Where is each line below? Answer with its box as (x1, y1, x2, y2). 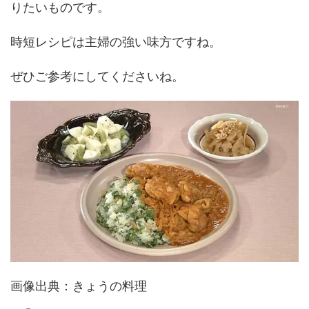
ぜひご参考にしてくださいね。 (10, 69, 184, 84)
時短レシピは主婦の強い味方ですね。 (10, 34, 221, 50)
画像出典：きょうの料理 (10, 278, 147, 293)
